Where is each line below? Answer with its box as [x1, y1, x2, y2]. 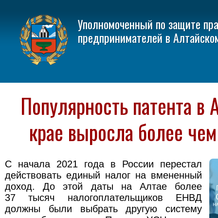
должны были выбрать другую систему [5, 203, 202, 215]
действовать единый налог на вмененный [5, 170, 202, 181]
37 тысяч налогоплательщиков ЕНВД [5, 192, 202, 203]
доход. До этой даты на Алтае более [5, 181, 202, 192]
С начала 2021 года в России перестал [5, 159, 202, 170]
